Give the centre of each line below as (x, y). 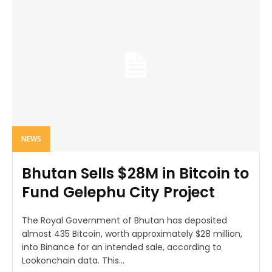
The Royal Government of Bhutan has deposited (124, 220)
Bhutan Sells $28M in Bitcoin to (135, 173)
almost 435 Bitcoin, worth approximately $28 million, (132, 233)
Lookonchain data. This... (73, 260)
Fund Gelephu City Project (118, 192)
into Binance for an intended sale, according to (122, 247)
